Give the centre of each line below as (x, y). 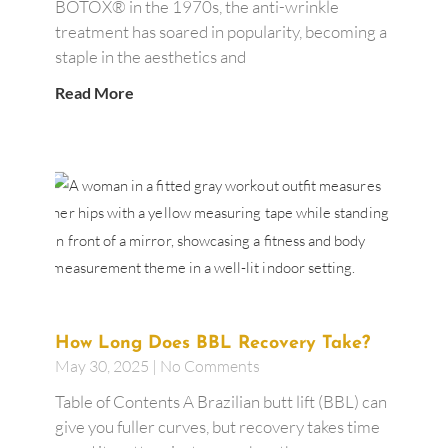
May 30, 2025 (103, 366)
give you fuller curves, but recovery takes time (217, 427)
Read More (94, 92)
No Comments (208, 366)
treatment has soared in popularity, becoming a (220, 31)
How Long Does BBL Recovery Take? (215, 344)
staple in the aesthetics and (150, 56)
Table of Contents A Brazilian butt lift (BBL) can (220, 402)
